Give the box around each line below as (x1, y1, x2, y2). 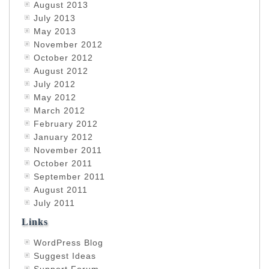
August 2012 (34, 66, 88, 76)
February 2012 (34, 119, 98, 128)
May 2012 (34, 92, 76, 102)
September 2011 (34, 172, 105, 181)
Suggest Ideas (34, 251, 96, 261)
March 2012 (34, 106, 85, 115)
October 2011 (34, 159, 92, 168)
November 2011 (34, 145, 102, 155)
